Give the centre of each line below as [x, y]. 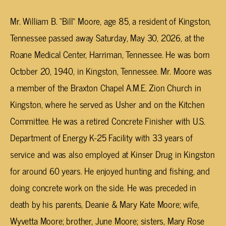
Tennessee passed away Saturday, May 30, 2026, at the [107, 38]
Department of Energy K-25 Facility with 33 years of [101, 137]
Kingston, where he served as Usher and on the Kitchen [107, 104]
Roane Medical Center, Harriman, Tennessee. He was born [110, 54]
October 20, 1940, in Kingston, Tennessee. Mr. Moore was [111, 71]
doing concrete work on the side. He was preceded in [103, 187]
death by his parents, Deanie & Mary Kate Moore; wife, [105, 204]
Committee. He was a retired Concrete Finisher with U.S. [108, 121]
